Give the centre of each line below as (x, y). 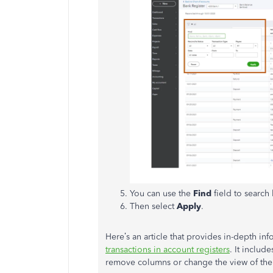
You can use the (161, 193)
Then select (153, 206)
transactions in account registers (168, 249)
